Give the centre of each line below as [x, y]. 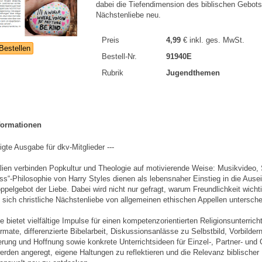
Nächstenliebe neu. [128, 15]
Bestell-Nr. [119, 56]
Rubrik [113, 73]
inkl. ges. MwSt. [217, 40]
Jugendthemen [193, 73]
